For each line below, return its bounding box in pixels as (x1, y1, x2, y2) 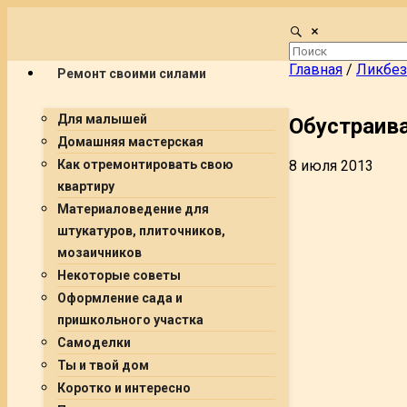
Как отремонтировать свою (57, 157, 233, 172)
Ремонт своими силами (57, 66, 206, 81)
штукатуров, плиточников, (57, 223, 225, 238)
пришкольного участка (57, 313, 203, 327)
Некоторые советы (57, 268, 181, 283)
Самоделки (57, 335, 131, 350)
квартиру (57, 179, 114, 194)
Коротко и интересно (57, 381, 191, 395)
